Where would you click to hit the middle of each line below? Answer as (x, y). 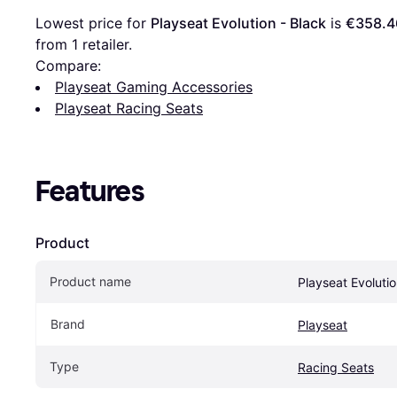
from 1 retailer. (84, 45)
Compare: (68, 66)
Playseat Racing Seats (129, 109)
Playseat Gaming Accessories (154, 87)
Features (90, 192)
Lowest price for (93, 23)
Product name (90, 282)
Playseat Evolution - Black (238, 23)
